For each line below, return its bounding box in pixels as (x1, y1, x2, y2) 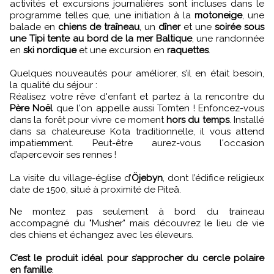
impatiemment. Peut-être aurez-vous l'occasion (10, 137, 264, 149)
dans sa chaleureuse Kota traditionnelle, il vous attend (10, 125, 264, 137)
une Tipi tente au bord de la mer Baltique (10, 32, 192, 44)
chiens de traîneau (58, 21, 139, 32)
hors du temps (166, 114, 229, 125)
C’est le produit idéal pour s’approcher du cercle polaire (10, 252, 264, 264)
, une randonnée (191, 32, 265, 44)
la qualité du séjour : (10, 79, 97, 91)
